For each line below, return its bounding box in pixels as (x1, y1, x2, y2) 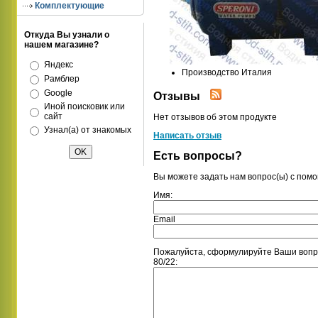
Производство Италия (182, 67, 272, 77)
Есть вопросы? (153, 149, 242, 162)
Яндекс (44, 60, 73, 70)
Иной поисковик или (44, 102, 125, 111)
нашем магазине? (24, 40, 99, 50)
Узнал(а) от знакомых (44, 125, 131, 135)
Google (44, 88, 72, 98)
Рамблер (44, 74, 79, 84)
